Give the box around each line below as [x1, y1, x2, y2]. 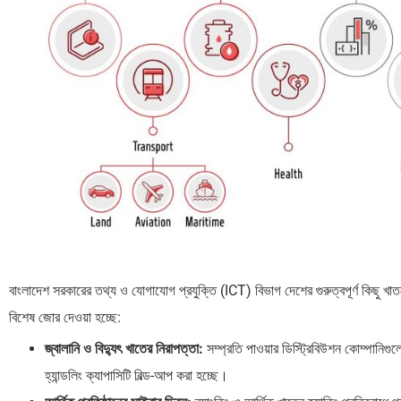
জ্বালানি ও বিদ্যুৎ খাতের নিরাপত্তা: [45, 339, 203, 357]
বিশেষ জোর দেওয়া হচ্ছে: [9, 308, 121, 326]
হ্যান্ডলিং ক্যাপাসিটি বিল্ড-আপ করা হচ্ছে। [45, 366, 228, 384]
